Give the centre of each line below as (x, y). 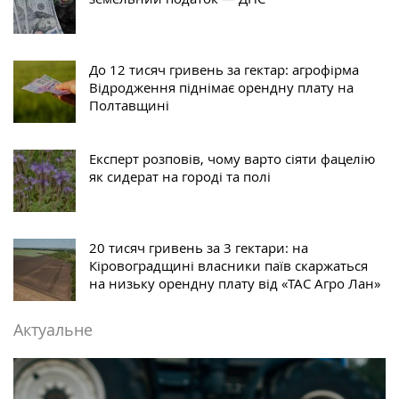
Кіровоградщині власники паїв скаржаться (228, 266)
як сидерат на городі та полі (180, 177)
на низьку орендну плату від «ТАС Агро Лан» (235, 284)
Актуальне (53, 330)
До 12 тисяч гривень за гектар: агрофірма (224, 70)
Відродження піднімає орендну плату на (221, 88)
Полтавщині (129, 106)
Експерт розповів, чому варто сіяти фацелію (232, 159)
